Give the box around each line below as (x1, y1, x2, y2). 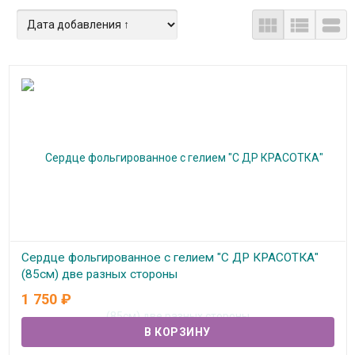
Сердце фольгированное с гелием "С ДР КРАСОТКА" (21, 250, 319, 265)
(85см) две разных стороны (21, 267, 177, 282)
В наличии (36, 300, 91, 313)
